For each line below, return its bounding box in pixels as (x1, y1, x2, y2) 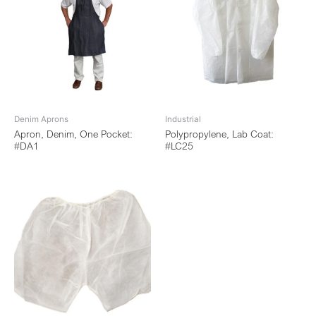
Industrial (165, 114, 201, 124)
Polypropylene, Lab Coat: (165, 128, 274, 140)
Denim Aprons (14, 114, 68, 124)
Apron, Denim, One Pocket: (14, 128, 133, 140)
